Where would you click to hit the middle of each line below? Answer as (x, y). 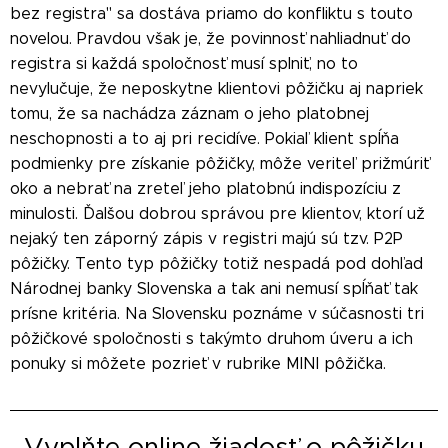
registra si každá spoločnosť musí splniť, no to (184, 63)
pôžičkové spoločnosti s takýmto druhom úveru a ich (211, 338)
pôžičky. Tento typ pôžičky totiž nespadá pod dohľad (216, 263)
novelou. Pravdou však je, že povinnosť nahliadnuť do (210, 38)
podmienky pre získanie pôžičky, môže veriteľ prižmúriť (219, 163)
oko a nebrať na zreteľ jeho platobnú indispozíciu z (205, 188)
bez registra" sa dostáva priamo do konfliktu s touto (211, 13)
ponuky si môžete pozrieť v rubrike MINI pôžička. (198, 363)
